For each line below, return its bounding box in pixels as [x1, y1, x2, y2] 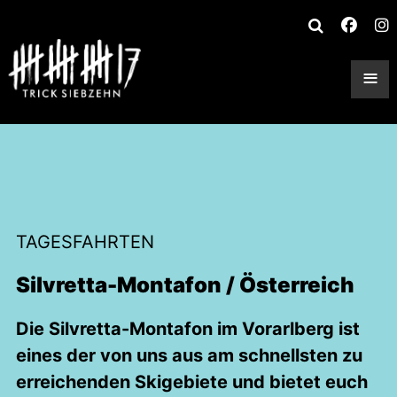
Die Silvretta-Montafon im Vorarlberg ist [16, 318, 360, 339]
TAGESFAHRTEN [16, 231, 154, 253]
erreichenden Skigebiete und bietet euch [16, 371, 368, 393]
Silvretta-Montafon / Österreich [16, 272, 354, 298]
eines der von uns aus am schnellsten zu [16, 345, 362, 366]
